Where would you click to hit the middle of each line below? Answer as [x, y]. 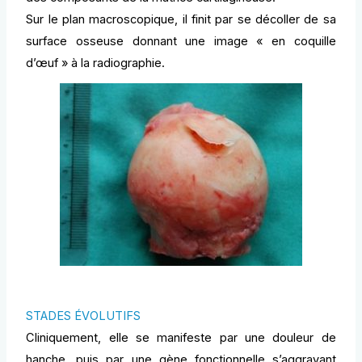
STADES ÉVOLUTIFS [84, 316]
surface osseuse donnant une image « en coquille [181, 42]
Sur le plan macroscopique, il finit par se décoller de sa [181, 20]
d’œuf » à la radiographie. [96, 63]
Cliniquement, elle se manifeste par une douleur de [181, 338]
